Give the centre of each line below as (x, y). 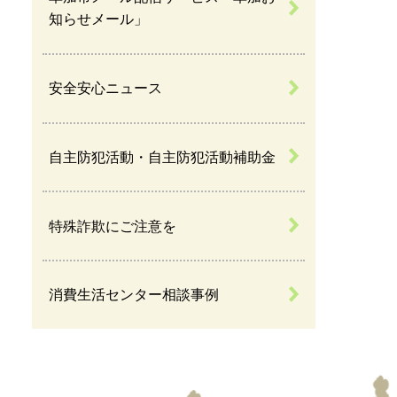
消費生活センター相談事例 (134, 295)
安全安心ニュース (106, 89)
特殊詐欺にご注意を (113, 226)
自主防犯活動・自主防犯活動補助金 (163, 157)
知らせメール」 (99, 19)
